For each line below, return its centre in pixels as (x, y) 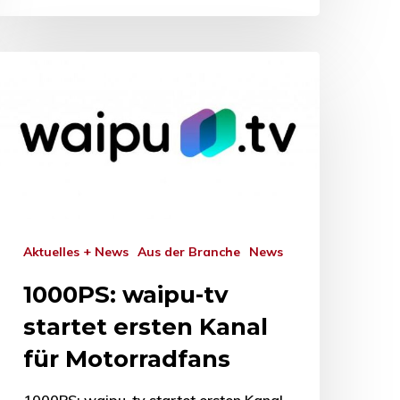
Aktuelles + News (80, 251)
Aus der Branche (193, 251)
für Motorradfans (127, 358)
